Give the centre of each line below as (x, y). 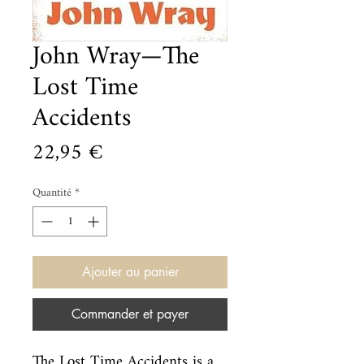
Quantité (52, 193)
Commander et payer (130, 314)
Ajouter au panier (130, 272)
